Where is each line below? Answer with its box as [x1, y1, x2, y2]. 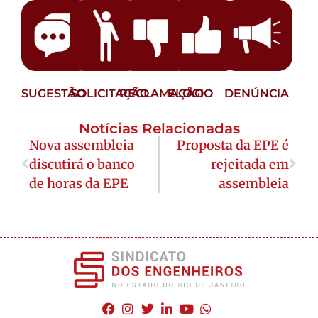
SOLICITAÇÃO [70, 86, 149, 100]
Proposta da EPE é [177, 136, 289, 153]
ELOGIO [168, 86, 214, 100]
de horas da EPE [29, 175, 128, 192]
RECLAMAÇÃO [119, 86, 204, 100]
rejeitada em [211, 155, 289, 172]
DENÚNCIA [224, 86, 290, 100]
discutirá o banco [29, 155, 135, 172]
